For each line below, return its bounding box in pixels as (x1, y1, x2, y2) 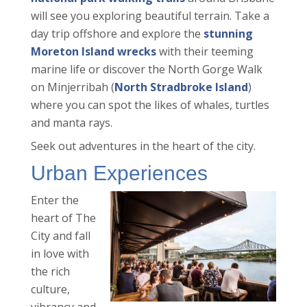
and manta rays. (30, 115, 112, 131)
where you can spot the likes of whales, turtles (30, 97, 269, 113)
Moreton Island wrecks (30, 44, 156, 60)
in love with (30, 246, 89, 262)
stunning (203, 26, 253, 42)
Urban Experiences (30, 162, 208, 185)
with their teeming (156, 44, 254, 60)
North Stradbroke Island (114, 79, 248, 95)
